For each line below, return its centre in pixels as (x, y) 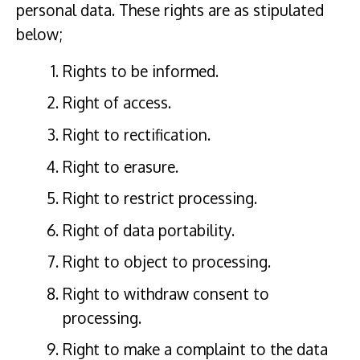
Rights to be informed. (140, 71)
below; (39, 34)
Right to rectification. (136, 134)
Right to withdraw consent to (166, 293)
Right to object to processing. (166, 262)
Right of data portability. (148, 230)
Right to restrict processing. (160, 198)
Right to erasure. (120, 166)
